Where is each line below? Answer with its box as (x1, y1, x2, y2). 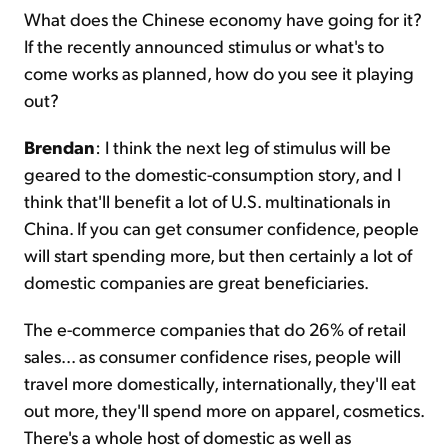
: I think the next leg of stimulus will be (95, 135, 391, 159)
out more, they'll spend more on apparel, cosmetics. (24, 398, 424, 422)
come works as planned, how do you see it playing (24, 61, 414, 85)
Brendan (24, 135, 95, 159)
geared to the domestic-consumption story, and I (24, 162, 401, 186)
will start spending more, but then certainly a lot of (24, 243, 412, 267)
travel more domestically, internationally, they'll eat (24, 371, 416, 395)
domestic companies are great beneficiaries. (24, 270, 369, 294)
